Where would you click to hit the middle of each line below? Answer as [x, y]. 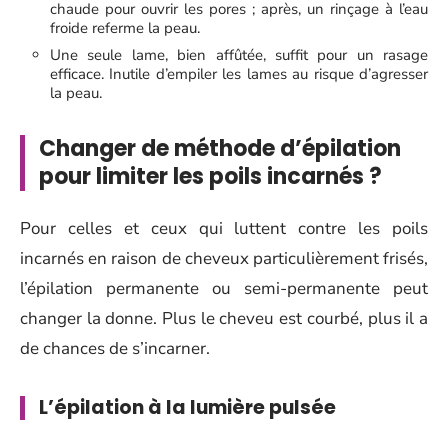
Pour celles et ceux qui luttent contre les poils [224, 228]
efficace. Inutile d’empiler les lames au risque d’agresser [239, 74]
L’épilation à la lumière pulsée [187, 407]
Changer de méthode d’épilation [220, 149]
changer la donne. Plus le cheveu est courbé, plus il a [224, 318]
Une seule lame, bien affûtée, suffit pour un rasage [239, 55]
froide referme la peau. [125, 28]
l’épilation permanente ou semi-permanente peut [224, 288]
